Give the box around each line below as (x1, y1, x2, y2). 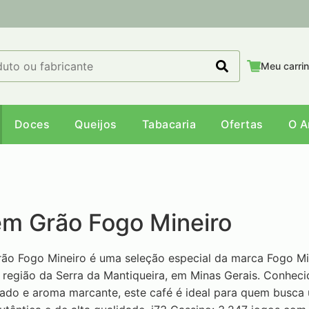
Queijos (74, 117, 117, 131)
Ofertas (221, 117, 263, 131)
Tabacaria (141, 117, 196, 131)
